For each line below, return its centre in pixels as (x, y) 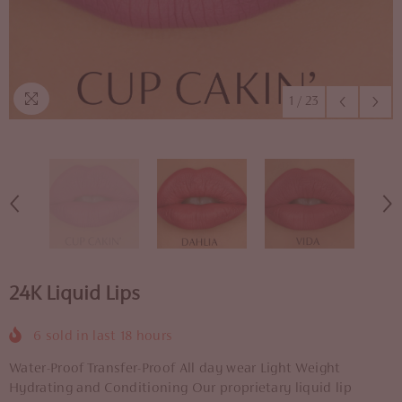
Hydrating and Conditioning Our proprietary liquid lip (180, 388)
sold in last (81, 336)
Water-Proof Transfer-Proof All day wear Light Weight (175, 368)
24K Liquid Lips (74, 295)
